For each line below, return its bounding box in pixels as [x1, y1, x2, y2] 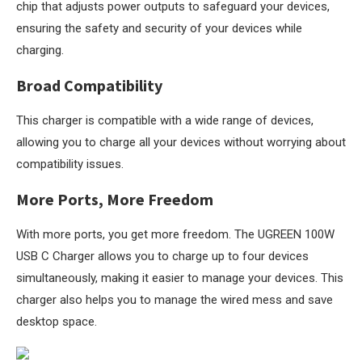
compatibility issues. [16, 157, 124, 171]
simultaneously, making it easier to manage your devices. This [16, 271, 343, 285]
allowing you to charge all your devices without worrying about [16, 135, 346, 149]
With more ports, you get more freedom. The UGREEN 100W [16, 227, 335, 242]
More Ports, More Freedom [16, 189, 213, 209]
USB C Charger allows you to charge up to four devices [16, 249, 309, 263]
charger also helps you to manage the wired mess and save [16, 293, 333, 307]
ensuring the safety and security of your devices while [16, 21, 302, 36]
